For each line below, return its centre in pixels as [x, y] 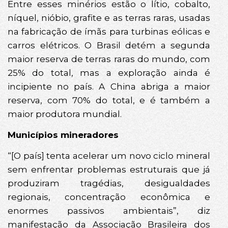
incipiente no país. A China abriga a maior [109, 86]
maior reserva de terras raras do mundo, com [109, 59]
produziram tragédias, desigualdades [109, 183]
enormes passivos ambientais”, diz [109, 211]
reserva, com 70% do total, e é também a [109, 100]
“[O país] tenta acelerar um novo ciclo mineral [109, 156]
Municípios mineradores [63, 135]
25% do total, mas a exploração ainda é [109, 73]
